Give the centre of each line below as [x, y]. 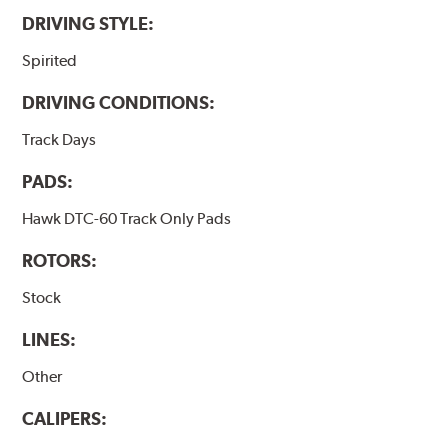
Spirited [50, 61]
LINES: [49, 340]
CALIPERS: [65, 419]
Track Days [59, 140]
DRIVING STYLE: [88, 24]
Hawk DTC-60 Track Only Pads [127, 219]
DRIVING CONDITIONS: [119, 103]
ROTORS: [60, 261]
